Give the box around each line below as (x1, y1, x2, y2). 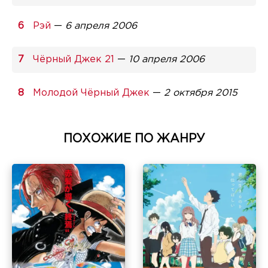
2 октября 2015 (164, 88, 237, 98)
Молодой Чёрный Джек (33, 88, 150, 98)
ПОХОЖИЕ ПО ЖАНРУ (63, 133, 205, 144)
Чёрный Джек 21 (33, 54, 114, 64)
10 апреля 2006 (129, 54, 205, 64)
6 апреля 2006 (65, 21, 137, 31)
